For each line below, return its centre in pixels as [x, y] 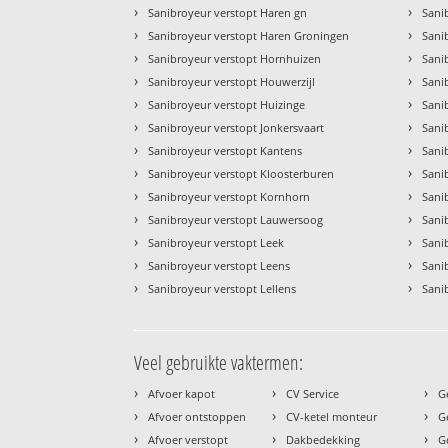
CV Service [313, 394]
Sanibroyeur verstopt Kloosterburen [241, 174]
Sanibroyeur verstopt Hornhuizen [235, 59]
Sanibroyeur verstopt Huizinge [227, 105]
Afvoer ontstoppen [197, 417]
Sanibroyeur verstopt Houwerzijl [232, 82]
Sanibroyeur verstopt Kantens [225, 151]
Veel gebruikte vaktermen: [219, 363]
